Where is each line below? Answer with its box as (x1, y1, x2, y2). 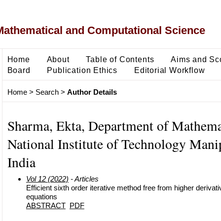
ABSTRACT (26, 201, 66, 210)
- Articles (68, 174, 99, 183)
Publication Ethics (47, 65, 118, 74)
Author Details (67, 88, 117, 97)
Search (35, 88, 59, 97)
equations (26, 192, 57, 201)
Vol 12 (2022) (26, 174, 69, 183)
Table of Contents (86, 54, 154, 64)
